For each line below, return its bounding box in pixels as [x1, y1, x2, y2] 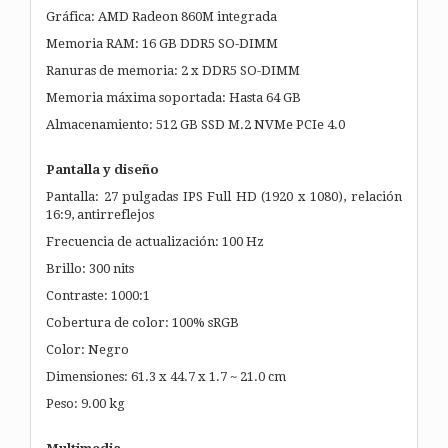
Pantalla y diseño [46, 161, 159, 177]
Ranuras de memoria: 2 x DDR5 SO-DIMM [46, 62, 300, 78]
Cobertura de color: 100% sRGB [46, 314, 239, 330]
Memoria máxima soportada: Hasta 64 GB [46, 89, 301, 105]
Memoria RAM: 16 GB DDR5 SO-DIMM [46, 35, 278, 51]
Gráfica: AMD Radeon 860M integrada [46, 8, 277, 24]
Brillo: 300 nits [46, 260, 134, 276]
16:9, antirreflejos [46, 206, 154, 222]
